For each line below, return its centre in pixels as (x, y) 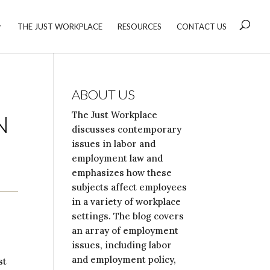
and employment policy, (124, 259)
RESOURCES (140, 27)
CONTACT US (202, 27)
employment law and (118, 158)
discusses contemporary (127, 129)
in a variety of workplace (127, 202)
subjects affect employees (130, 187)
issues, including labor (122, 245)
